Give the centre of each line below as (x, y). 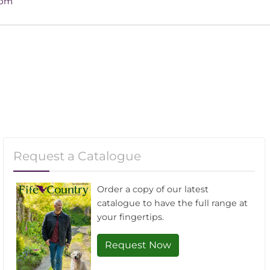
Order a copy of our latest (152, 190)
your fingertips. (130, 217)
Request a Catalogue (77, 156)
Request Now (138, 245)
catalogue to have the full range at (172, 203)
